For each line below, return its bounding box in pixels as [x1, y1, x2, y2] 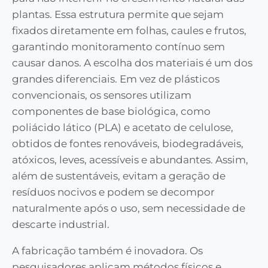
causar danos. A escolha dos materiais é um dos [12, 57, 252, 69]
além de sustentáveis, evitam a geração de [12, 170, 226, 182]
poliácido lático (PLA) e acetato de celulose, [12, 121, 233, 134]
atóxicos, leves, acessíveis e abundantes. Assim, [12, 154, 248, 166]
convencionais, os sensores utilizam [12, 89, 191, 102]
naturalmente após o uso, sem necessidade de [12, 202, 245, 215]
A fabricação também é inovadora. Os [12, 245, 203, 257]
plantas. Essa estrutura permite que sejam [12, 8, 224, 21]
